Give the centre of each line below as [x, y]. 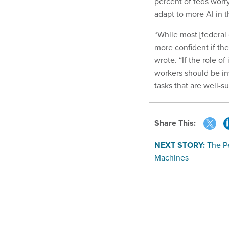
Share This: [178, 123]
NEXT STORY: [180, 145]
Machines [171, 158]
